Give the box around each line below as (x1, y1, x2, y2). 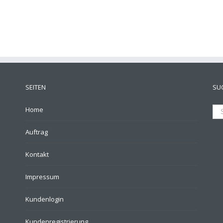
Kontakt (25, 149, 49, 159)
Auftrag (25, 127, 48, 136)
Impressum (25, 172, 59, 181)
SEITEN (25, 82, 46, 92)
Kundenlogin (25, 194, 64, 204)
